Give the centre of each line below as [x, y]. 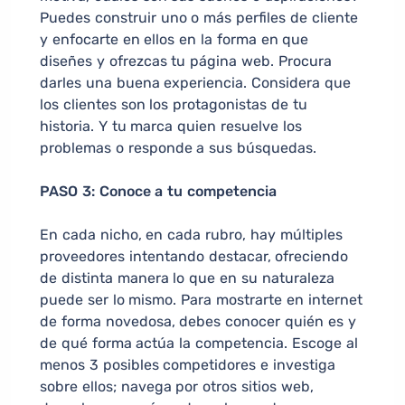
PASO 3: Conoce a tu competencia [158, 192]
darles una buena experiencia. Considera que [195, 83]
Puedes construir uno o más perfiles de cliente [199, 18]
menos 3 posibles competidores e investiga [188, 365]
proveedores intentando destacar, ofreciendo [194, 257]
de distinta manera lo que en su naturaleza [187, 278]
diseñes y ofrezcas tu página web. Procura [186, 61]
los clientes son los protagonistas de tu [174, 105]
